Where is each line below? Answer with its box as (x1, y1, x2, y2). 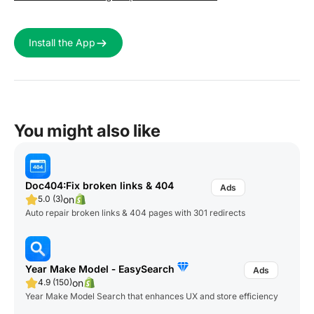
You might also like (14, 120, 161, 141)
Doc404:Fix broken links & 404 (25, 179, 174, 191)
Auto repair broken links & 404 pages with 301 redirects (25, 207, 245, 218)
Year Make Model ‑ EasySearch (25, 262, 177, 275)
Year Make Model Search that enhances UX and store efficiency (25, 290, 278, 301)
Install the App (29, 36, 95, 49)
